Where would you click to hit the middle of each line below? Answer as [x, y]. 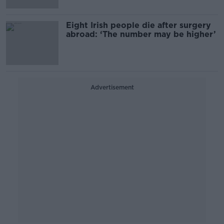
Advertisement [112, 87]
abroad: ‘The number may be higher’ [141, 34]
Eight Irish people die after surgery [138, 25]
